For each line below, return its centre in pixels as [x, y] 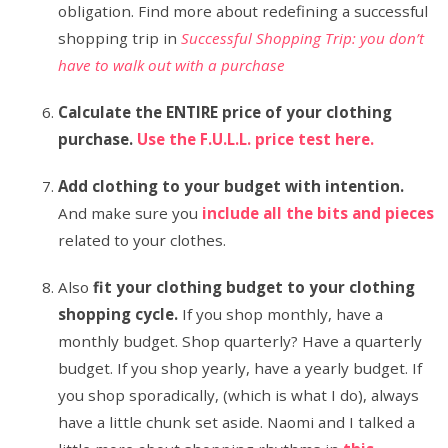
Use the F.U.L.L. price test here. [256, 139]
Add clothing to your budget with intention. [231, 186]
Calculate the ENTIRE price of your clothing [225, 112]
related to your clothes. [144, 240]
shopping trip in [120, 38]
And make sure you [130, 213]
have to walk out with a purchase [172, 65]
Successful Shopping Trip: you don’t [303, 38]
